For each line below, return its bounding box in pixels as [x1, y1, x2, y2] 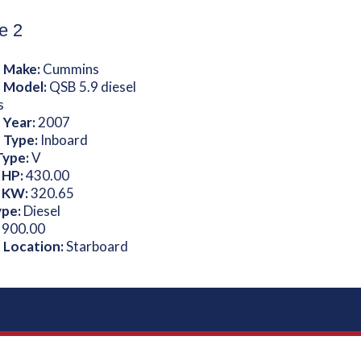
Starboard [65, 238, 128, 255]
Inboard [39, 131, 88, 148]
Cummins [42, 60, 99, 77]
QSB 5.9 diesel [48, 78, 136, 95]
